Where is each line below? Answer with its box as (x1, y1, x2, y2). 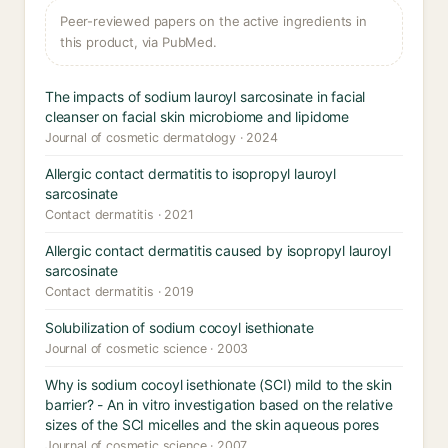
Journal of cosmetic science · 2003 (45, 341, 249, 356)
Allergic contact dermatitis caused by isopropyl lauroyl (45, 242, 391, 259)
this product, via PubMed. (60, 34, 217, 50)
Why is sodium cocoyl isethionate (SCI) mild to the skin (45, 376, 392, 393)
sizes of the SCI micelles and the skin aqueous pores (45, 416, 380, 433)
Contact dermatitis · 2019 (45, 284, 194, 299)
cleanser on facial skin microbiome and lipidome (45, 108, 350, 125)
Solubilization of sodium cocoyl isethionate (45, 319, 314, 336)
